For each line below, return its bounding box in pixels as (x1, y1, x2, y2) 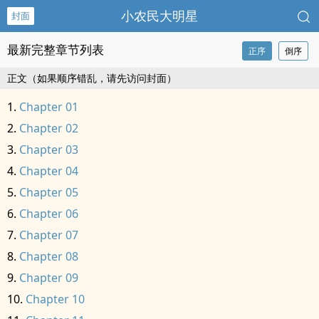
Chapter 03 (19, 142, 78, 157)
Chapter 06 (19, 206, 78, 221)
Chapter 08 (19, 249, 78, 264)
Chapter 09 (19, 270, 78, 286)
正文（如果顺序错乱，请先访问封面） (7, 71, 177, 85)
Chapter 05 (19, 184, 78, 200)
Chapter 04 (19, 163, 78, 179)
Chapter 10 (26, 291, 85, 307)
